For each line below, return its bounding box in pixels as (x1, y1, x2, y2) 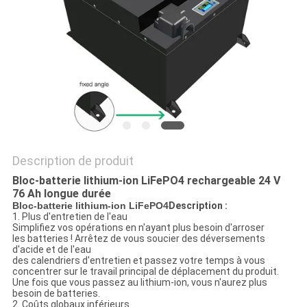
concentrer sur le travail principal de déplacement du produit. (12, 266, 279, 278)
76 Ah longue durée (12, 187, 111, 201)
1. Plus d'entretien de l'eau (12, 211, 127, 223)
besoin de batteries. (12, 288, 100, 299)
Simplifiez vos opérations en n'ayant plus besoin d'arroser (12, 222, 265, 234)
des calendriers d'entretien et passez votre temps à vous (12, 255, 265, 267)
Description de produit (12, 153, 134, 169)
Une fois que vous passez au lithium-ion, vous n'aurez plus (12, 277, 267, 288)
